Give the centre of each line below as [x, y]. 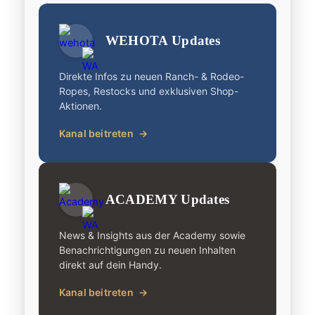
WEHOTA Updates [163, 41]
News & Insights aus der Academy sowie [152, 236]
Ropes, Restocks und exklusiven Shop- [148, 91]
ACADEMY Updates [167, 200]
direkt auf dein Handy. [110, 265]
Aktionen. [80, 106]
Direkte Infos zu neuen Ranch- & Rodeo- [151, 77]
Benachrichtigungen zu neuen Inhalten [147, 250]
